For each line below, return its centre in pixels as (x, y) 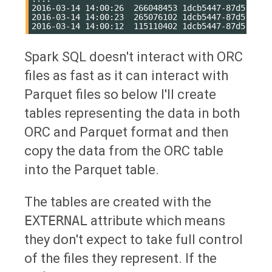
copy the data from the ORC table (124, 151)
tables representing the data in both (132, 113)
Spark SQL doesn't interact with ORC (134, 56)
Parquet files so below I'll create (120, 94)
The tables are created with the (118, 202)
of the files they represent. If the (121, 258)
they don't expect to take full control (134, 239)
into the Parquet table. (92, 169)
